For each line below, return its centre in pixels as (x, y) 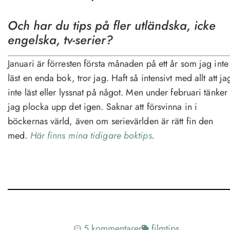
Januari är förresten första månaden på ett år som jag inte (118, 63)
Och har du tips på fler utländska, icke (112, 25)
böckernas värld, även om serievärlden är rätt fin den (111, 121)
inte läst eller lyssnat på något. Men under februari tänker (118, 92)
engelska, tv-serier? (60, 40)
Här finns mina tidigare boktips (91, 135)
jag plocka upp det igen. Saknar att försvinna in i (103, 107)
